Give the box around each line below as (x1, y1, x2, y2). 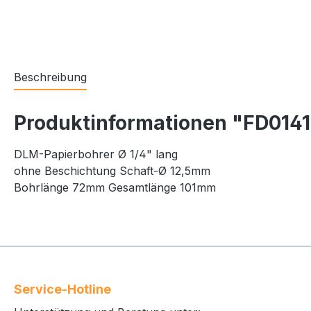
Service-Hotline (14, 282, 111, 297)
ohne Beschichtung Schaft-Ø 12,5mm (14, 163, 210, 178)
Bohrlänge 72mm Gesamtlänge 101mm (14, 180, 216, 194)
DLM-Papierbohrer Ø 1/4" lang (14, 146, 178, 161)
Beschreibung (14, 69, 87, 84)
